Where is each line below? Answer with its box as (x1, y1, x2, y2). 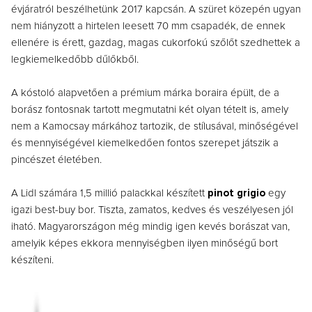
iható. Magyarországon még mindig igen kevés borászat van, (11, 221, 290, 233)
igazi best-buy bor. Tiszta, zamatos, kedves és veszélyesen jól (11, 205, 293, 216)
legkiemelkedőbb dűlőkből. (11, 54, 139, 65)
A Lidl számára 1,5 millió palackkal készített (11, 188, 205, 199)
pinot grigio (205, 188, 265, 199)
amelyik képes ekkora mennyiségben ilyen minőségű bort (11, 238, 278, 249)
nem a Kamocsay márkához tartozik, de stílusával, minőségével (11, 121, 298, 132)
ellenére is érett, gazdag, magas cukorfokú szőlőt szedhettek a (11, 38, 300, 49)
